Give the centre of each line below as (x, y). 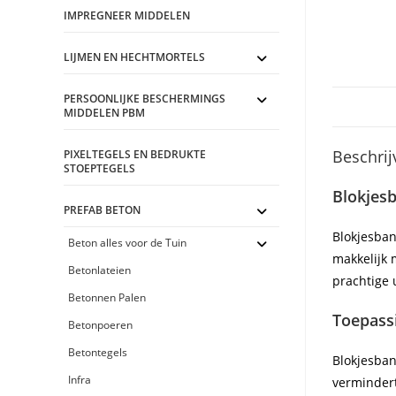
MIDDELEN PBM (105, 113)
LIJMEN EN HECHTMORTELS (135, 57)
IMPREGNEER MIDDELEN (127, 15)
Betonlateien (100, 270)
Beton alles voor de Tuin (128, 243)
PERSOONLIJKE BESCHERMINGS (145, 99)
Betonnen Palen (107, 297)
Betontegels (98, 352)
